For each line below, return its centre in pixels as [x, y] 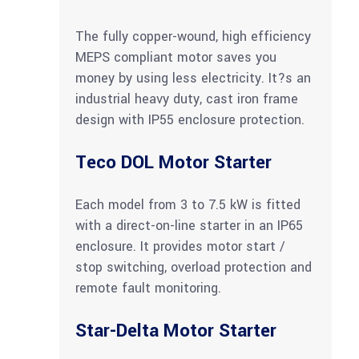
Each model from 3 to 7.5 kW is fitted [188, 205]
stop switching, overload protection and [194, 268]
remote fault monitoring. [148, 288]
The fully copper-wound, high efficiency [193, 37]
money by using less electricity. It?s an [193, 79]
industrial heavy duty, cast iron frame [187, 99]
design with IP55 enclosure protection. [190, 120]
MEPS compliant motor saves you [176, 58]
